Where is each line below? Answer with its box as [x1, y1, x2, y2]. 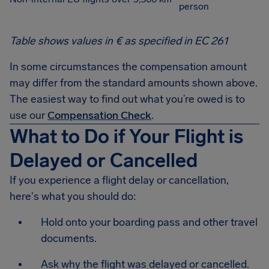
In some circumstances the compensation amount [10, 60, 247, 73]
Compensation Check [47, 109, 151, 122]
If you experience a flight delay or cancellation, [10, 174, 229, 187]
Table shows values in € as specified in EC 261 [10, 34, 228, 47]
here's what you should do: [10, 190, 136, 203]
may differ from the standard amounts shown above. [10, 76, 258, 89]
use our [10, 109, 47, 122]
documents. [41, 232, 97, 245]
